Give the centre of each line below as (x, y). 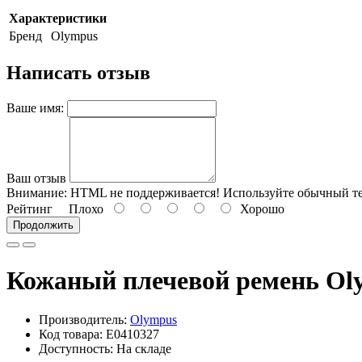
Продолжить (43, 225)
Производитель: (84, 320)
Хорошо (259, 209)
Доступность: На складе (105, 349)
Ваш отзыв (36, 179)
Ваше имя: (35, 108)
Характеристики (58, 19)
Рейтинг (29, 209)
